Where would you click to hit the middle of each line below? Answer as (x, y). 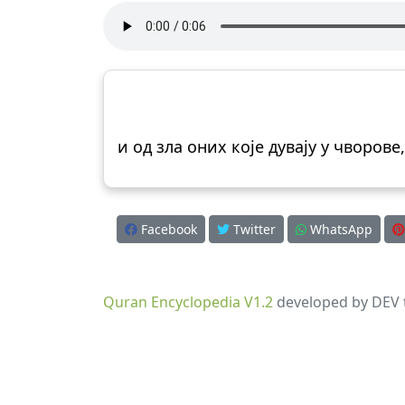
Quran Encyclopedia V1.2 (188, 302)
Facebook (167, 229)
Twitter (252, 229)
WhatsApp (339, 229)
